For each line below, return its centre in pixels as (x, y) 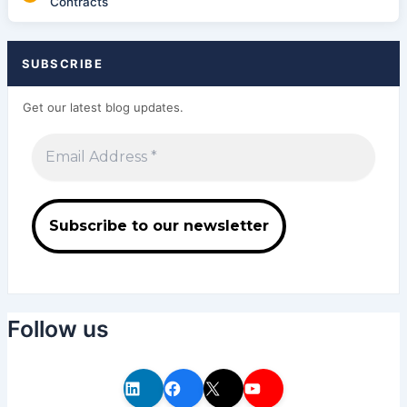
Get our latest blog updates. (103, 108)
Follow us (58, 329)
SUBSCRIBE (62, 64)
